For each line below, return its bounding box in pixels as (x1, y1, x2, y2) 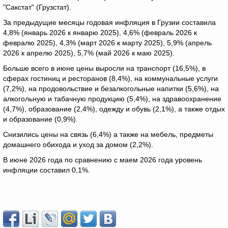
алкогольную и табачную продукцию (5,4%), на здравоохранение (3, 95, 221, 103)
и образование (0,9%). (3, 115, 78, 123)
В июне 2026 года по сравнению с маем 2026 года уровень (3, 156, 202, 164)
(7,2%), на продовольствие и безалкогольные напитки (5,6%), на (3, 84, 219, 93)
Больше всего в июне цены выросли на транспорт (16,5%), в (3, 64, 206, 72)
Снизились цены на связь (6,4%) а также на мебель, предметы (3, 130, 213, 138)
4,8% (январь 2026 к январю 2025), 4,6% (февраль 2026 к (3, 28, 197, 37)
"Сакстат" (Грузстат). (3, 3, 71, 11)
